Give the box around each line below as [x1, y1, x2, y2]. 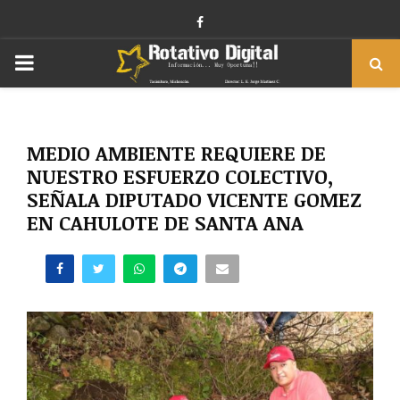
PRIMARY [13, 50, 111, 74]
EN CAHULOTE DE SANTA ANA [27, 209, 304, 236]
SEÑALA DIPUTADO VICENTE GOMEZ [27, 186, 362, 212]
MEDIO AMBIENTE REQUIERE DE [27, 139, 326, 166]
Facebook [203, 14, 258, 29]
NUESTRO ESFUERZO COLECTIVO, [27, 162, 334, 189]
